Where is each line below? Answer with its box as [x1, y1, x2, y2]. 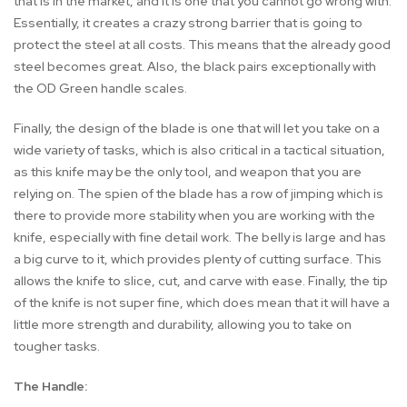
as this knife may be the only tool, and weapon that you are [14, 164, 362, 181]
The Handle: [14, 378, 87, 395]
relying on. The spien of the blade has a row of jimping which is [14, 185, 383, 203]
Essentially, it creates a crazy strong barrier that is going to [14, 15, 362, 32]
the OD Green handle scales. [14, 80, 187, 97]
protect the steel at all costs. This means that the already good [14, 36, 391, 54]
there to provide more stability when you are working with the [14, 207, 375, 224]
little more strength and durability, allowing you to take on [14, 316, 352, 333]
